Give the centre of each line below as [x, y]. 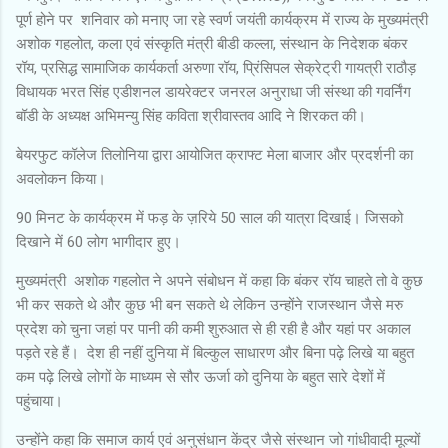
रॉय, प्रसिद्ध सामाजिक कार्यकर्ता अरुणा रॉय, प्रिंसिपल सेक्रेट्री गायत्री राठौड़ [216, 67]
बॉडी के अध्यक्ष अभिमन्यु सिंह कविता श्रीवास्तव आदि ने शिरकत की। [193, 115]
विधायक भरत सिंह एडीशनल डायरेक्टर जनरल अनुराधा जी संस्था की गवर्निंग [213, 91]
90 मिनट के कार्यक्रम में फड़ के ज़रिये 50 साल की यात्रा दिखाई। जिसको [209, 217]
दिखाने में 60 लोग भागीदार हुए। [100, 241]
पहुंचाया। [41, 400]
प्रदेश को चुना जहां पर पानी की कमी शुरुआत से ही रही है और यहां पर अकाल [213, 328]
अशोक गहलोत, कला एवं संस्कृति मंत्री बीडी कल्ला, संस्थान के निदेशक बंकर [212, 43]
